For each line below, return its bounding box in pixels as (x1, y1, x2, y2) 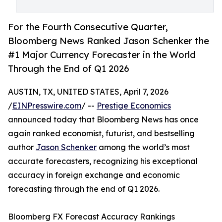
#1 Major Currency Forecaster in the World (8, 49, 196, 60)
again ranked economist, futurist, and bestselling (8, 128, 195, 139)
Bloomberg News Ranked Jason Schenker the (8, 35, 209, 47)
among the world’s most (97, 142, 190, 153)
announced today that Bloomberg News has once (8, 114, 199, 125)
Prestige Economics (97, 101, 171, 111)
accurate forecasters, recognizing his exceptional (8, 156, 198, 166)
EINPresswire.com (12, 101, 81, 111)
